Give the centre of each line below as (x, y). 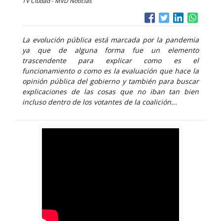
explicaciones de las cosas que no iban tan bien (110, 92)
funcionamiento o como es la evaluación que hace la (110, 71)
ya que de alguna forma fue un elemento (110, 50)
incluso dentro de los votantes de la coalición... (100, 102)
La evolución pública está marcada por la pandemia (110, 40)
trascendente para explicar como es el (110, 60)
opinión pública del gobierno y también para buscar (110, 81)
